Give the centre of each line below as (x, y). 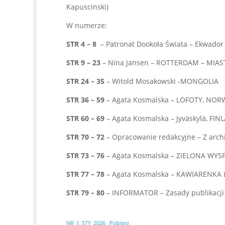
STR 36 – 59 (85, 100)
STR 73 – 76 (85, 155)
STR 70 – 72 (85, 137)
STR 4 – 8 (82, 44)
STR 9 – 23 (83, 63)
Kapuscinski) (87, 7)
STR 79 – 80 (85, 193)
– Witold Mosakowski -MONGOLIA (162, 81)
